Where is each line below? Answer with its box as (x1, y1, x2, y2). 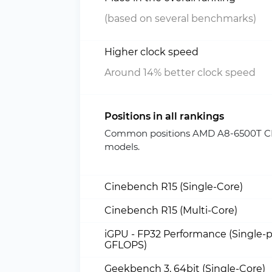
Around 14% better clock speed (104, 67, 256, 78)
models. (104, 141, 140, 152)
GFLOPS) (104, 239, 147, 251)
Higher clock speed (104, 46, 199, 58)
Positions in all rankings (104, 110, 224, 122)
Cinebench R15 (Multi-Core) (104, 205, 237, 216)
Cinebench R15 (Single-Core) (104, 181, 243, 192)
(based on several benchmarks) (104, 13, 256, 24)
